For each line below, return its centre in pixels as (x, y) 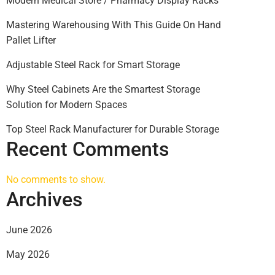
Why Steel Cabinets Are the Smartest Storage (103, 89)
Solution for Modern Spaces (67, 105)
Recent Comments (87, 149)
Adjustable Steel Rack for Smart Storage (93, 65)
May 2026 (28, 254)
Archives (44, 199)
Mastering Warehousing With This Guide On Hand (114, 25)
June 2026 (29, 230)
